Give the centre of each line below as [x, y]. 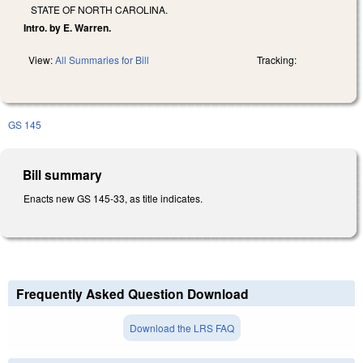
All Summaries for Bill [102, 59]
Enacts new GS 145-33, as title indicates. [113, 198]
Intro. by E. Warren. [67, 27]
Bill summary [63, 174]
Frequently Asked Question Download [132, 294]
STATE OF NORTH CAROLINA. [99, 9]
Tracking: [277, 59]
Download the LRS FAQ [181, 328]
